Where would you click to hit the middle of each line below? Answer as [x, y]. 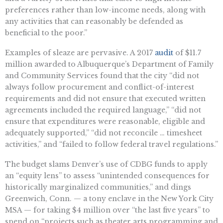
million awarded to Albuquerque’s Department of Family [109, 64]
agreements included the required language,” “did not [103, 110]
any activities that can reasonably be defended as [94, 22]
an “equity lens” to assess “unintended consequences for [107, 175]
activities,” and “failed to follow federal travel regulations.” [111, 145]
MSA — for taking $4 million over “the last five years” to [108, 210]
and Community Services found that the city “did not [102, 76]
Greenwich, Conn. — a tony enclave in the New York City [109, 198]
